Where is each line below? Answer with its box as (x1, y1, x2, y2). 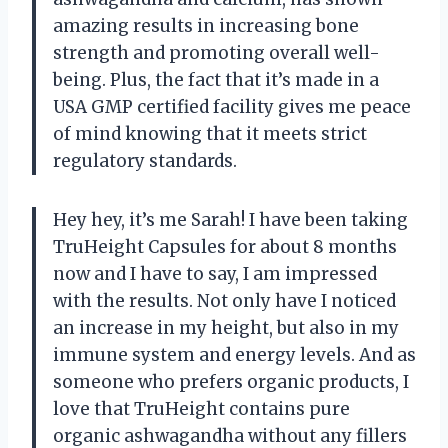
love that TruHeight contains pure (53, 398, 350, 421)
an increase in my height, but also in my (53, 317, 399, 340)
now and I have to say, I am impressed (53, 263, 377, 286)
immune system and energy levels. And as (53, 344, 416, 367)
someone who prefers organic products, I (53, 371, 409, 394)
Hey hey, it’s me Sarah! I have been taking (53, 209, 408, 232)
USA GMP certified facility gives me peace (53, 96, 411, 119)
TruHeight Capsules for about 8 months (53, 236, 397, 259)
